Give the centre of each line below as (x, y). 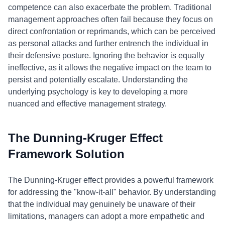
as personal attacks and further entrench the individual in (108, 43)
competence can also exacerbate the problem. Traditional (110, 7)
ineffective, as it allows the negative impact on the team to (110, 68)
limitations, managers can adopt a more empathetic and (106, 216)
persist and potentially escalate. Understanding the (98, 80)
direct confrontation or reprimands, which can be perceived (112, 31)
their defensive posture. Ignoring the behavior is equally (106, 55)
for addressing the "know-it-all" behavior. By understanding (112, 192)
